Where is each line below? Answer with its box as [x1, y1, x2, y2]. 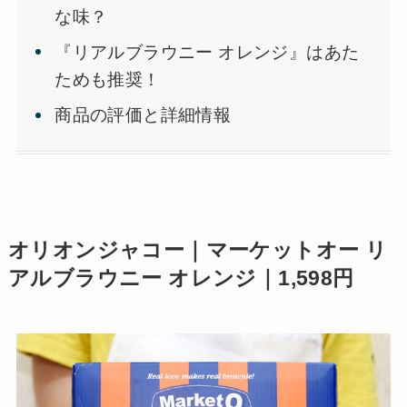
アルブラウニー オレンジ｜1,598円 [7, 267, 354, 291]
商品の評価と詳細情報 [55, 105, 232, 125]
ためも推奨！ [55, 70, 161, 90]
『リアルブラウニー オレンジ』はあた [55, 43, 360, 63]
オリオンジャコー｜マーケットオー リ [7, 239, 388, 263]
